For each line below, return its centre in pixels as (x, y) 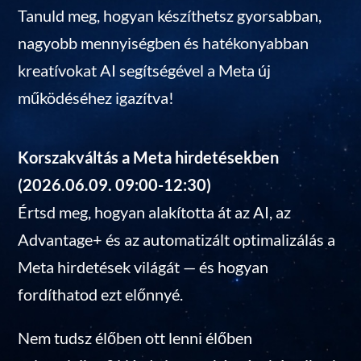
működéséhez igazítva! (98, 98)
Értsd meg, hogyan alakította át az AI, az (155, 212)
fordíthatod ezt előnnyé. (101, 295)
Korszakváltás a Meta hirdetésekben (149, 158)
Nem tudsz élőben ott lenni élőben (135, 338)
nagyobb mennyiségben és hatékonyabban (164, 43)
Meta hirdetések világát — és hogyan (143, 267)
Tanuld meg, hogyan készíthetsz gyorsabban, (170, 16)
